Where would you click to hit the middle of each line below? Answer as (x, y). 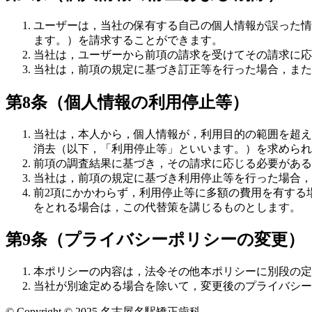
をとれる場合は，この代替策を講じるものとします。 (167, 207)
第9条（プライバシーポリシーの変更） (155, 240)
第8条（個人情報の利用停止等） (127, 102)
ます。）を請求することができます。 (128, 40)
